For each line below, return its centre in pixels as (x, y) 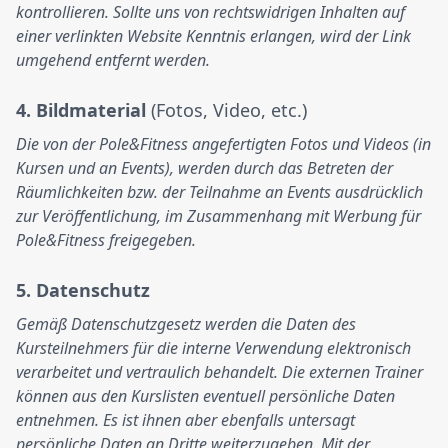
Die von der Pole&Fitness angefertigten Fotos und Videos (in (223, 144)
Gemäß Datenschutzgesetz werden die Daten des (186, 324)
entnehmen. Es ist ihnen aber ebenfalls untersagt (185, 420)
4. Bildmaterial (83, 110)
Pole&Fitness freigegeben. (106, 240)
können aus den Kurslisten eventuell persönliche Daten (205, 396)
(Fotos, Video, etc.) (229, 110)
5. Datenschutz (83, 290)
